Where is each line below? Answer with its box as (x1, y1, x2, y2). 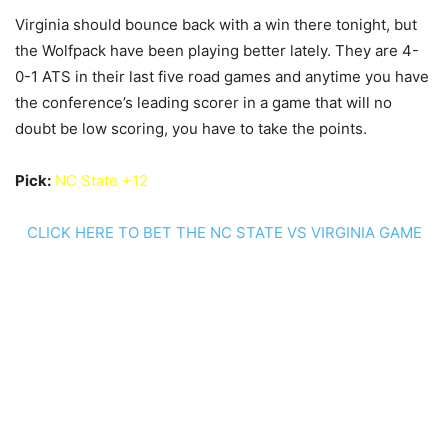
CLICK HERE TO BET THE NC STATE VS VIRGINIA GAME (26, 223, 422, 242)
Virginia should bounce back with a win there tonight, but (15, 15, 417, 34)
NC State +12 (55, 171, 148, 190)
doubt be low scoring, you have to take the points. (15, 119, 367, 138)
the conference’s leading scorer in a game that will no (15, 93, 392, 112)
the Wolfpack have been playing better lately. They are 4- (15, 41, 419, 60)
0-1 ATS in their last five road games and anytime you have (15, 67, 429, 86)
